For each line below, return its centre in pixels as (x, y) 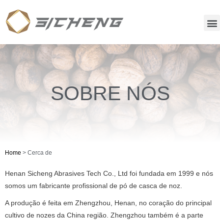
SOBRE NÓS (110, 93)
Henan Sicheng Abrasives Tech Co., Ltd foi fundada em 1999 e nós (109, 174)
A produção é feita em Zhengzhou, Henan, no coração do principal (108, 203)
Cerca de (40, 152)
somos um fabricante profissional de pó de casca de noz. (94, 186)
